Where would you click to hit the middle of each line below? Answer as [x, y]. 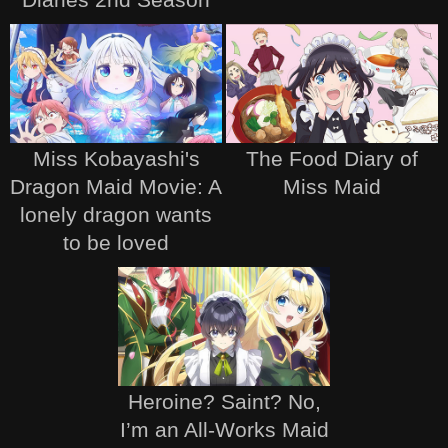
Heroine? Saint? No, [224, 401]
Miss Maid [332, 186]
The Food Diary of [332, 158]
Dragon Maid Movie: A [116, 186]
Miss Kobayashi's [116, 158]
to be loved [116, 242]
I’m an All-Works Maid [224, 429]
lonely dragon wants [116, 214]
